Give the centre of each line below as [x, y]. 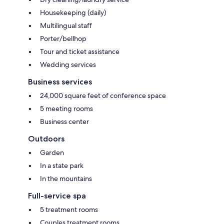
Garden [52, 152]
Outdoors [46, 138]
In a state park [62, 165]
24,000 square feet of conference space [103, 95]
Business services [60, 81]
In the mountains [66, 178]
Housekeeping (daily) [73, 12]
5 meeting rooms [66, 108]
